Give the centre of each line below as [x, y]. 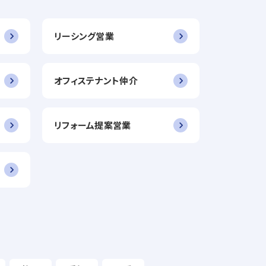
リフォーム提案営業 [93, 125]
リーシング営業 [84, 36]
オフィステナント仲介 [96, 80]
